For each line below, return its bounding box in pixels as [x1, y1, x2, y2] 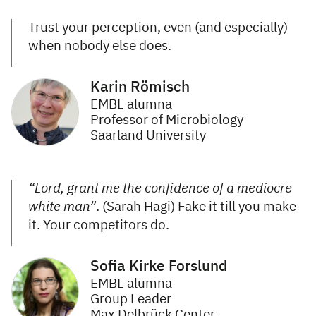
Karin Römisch [90, 80, 190, 96]
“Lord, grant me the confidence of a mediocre [28, 182, 292, 196]
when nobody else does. [28, 39, 171, 54]
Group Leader [90, 293, 171, 307]
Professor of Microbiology [90, 114, 243, 128]
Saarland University [90, 129, 206, 143]
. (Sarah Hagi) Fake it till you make [96, 200, 296, 214]
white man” [28, 200, 96, 214]
